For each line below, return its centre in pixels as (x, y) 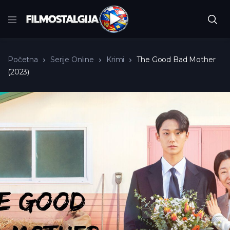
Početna (23, 60)
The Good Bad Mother (176, 60)
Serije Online (72, 60)
